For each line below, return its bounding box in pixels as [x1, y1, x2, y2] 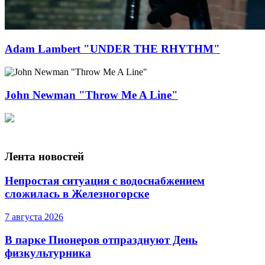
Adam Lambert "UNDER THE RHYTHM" [5, 43, 220, 56]
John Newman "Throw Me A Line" [5, 88, 178, 101]
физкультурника [5, 246, 91, 259]
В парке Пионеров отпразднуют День [5, 233, 198, 246]
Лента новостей [5, 150, 84, 163]
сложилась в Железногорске [5, 188, 149, 201]
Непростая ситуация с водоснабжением [5, 174, 205, 188]
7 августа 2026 [5, 211, 63, 222]
